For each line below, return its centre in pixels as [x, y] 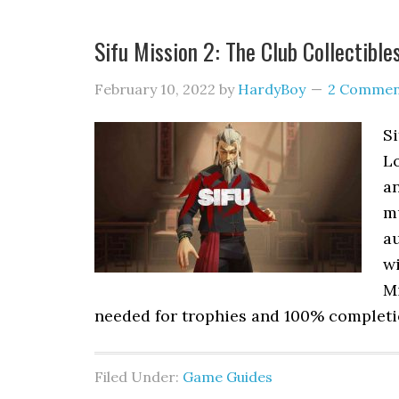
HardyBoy [272, 89]
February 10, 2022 [155, 89]
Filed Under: [138, 377]
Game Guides [228, 377]
